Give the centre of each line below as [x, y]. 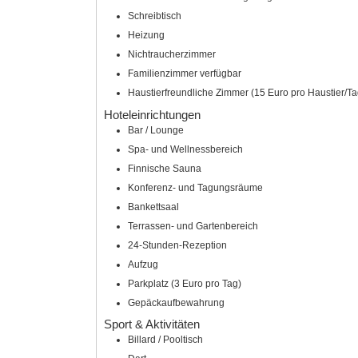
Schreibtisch [154, 16]
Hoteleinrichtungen [152, 114]
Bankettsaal [153, 207]
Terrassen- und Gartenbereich [193, 226]
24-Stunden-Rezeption [177, 245]
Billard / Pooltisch [165, 340]
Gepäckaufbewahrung [176, 302]
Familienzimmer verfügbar [184, 74]
